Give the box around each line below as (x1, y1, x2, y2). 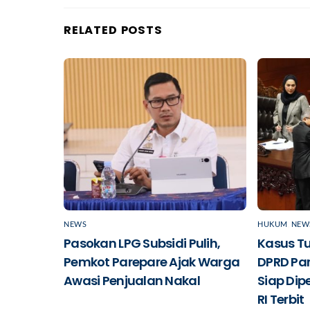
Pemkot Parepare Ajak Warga (64, 253, 240, 271)
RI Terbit (257, 290, 304, 308)
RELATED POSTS (64, 21, 163, 38)
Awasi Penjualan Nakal (64, 271, 200, 289)
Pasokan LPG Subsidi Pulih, (64, 234, 221, 252)
